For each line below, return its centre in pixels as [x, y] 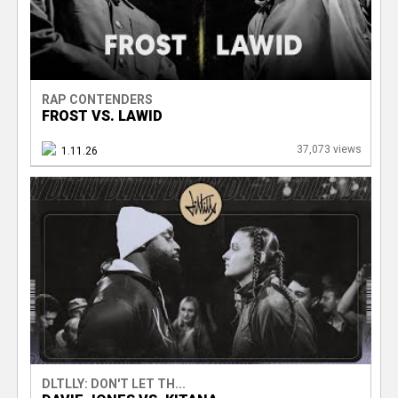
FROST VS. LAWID [102, 115]
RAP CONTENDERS [97, 99]
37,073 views [329, 149]
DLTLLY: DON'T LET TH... [113, 384]
